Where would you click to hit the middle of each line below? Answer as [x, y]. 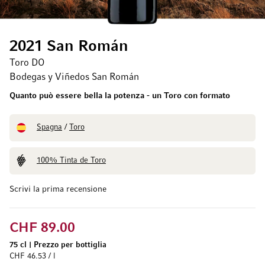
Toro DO [27, 63]
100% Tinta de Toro [71, 160]
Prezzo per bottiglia [70, 245]
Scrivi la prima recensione [58, 189]
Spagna [49, 127]
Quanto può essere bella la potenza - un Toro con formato [120, 96]
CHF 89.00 [42, 228]
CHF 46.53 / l [33, 256]
